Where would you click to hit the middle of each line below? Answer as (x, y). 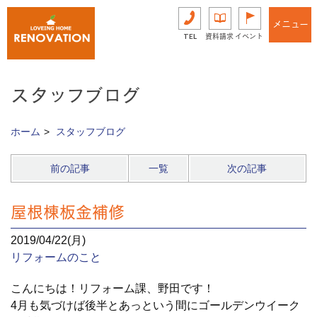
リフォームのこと (56, 257)
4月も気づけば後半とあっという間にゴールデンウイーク (155, 305)
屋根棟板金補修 (68, 212)
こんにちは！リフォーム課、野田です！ (113, 288)
